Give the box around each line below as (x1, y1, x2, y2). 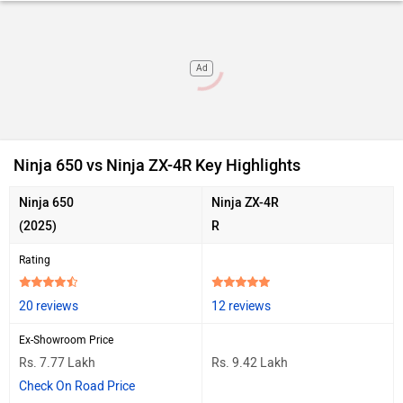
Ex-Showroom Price (19, 334, 113, 346)
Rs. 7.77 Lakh (19, 355, 95, 371)
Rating (19, 254, 50, 266)
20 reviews (19, 299, 78, 314)
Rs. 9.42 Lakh (211, 355, 288, 371)
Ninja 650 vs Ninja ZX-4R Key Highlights (13, 156, 300, 175)
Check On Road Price (19, 379, 135, 394)
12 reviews (211, 299, 271, 314)
